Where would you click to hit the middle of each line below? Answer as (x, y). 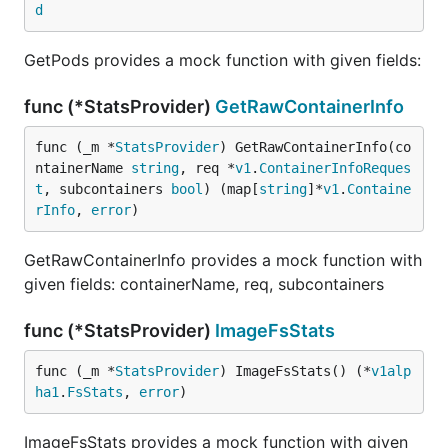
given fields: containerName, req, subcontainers (204, 284)
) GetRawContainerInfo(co (315, 147)
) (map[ (231, 189)
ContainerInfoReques (335, 168)
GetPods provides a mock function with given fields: (222, 60)
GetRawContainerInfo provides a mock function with (223, 260)
